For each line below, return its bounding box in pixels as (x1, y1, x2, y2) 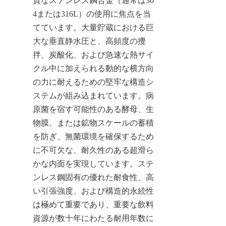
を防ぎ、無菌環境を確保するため (33, 132, 154, 141)
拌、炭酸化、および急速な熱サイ (33, 50, 154, 59)
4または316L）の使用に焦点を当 (33, 9, 151, 18)
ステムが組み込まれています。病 (33, 91, 154, 100)
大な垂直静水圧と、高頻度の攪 (33, 36, 146, 45)
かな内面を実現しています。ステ (33, 159, 154, 168)
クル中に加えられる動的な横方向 (33, 64, 154, 73)
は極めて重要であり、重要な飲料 (33, 200, 154, 209)
